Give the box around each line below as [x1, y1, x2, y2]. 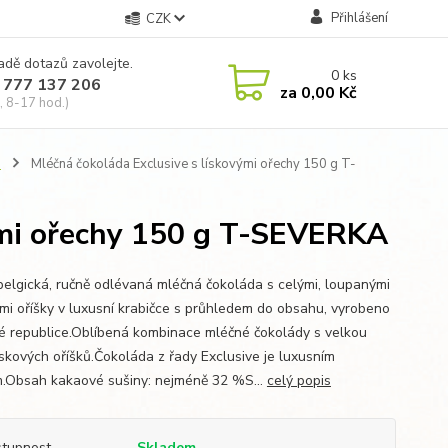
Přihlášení [330, 9, 388, 27]
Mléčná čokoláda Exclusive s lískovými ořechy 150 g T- [27, 155, 356, 173]
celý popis [266, 371, 331, 390]
